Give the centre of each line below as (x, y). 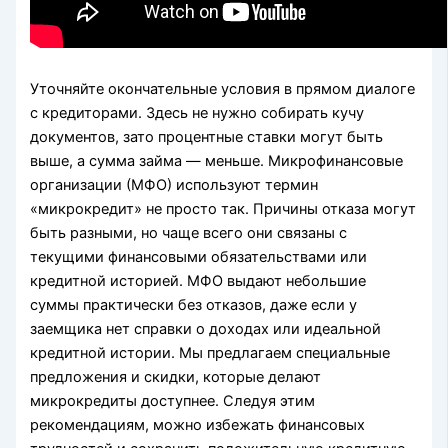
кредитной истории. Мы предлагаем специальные (210, 352)
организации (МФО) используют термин (174, 184)
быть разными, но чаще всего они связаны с (189, 232)
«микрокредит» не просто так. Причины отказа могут (223, 208)
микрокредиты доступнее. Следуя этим (173, 400)
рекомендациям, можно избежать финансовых (198, 424)
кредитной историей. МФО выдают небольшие (198, 280)
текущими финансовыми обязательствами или (199, 256)
